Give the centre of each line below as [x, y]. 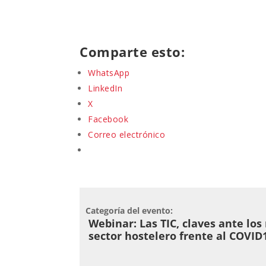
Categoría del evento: [129, 210]
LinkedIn [105, 88]
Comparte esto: [132, 51]
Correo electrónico [127, 134]
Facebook [108, 119]
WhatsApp [109, 72]
